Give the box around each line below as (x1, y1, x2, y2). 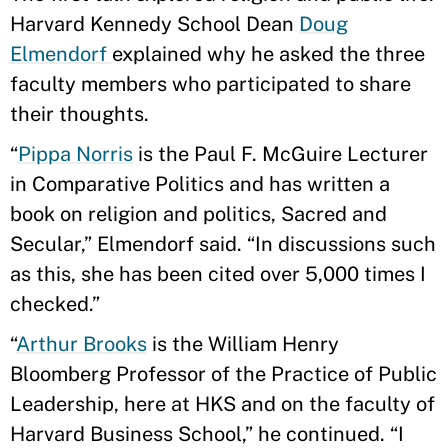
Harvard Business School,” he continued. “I (10, 422, 404, 446)
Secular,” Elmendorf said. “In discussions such (10, 232, 436, 256)
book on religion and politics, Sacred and (10, 202, 387, 226)
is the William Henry (147, 332, 339, 356)
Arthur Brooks (16, 332, 147, 356)
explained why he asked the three (112, 42, 425, 66)
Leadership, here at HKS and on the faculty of (10, 392, 435, 416)
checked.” (10, 292, 100, 316)
